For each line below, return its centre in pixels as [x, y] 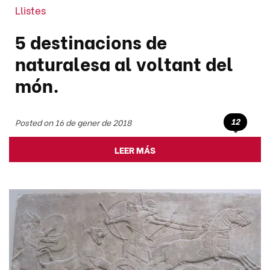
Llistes [30, 10]
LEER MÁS [135, 150]
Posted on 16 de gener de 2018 [73, 122]
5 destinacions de [91, 41]
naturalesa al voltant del [124, 63]
